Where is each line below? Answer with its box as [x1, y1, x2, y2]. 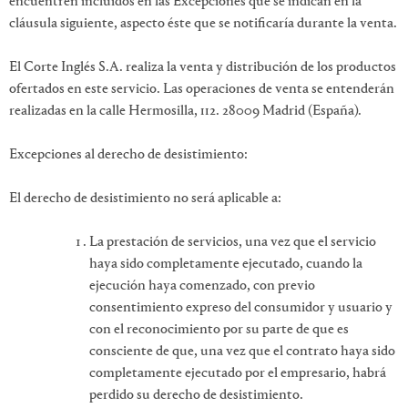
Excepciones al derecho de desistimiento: [9, 147, 248, 162]
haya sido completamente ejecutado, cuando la [89, 256, 362, 271]
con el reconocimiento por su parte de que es [89, 321, 349, 337]
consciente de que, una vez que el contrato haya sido [89, 343, 395, 359]
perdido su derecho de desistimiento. [89, 387, 303, 403]
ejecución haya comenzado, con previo [89, 278, 315, 293]
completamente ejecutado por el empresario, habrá [89, 365, 386, 381]
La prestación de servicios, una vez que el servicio [89, 234, 376, 250]
